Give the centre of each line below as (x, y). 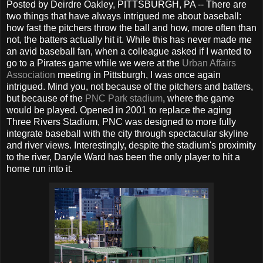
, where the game (198, 98)
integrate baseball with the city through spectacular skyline (127, 133)
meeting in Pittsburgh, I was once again (138, 75)
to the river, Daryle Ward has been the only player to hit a (123, 157)
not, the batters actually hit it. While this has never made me (129, 39)
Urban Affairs (209, 63)
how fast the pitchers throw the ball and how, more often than (131, 28)
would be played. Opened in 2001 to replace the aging (119, 110)
